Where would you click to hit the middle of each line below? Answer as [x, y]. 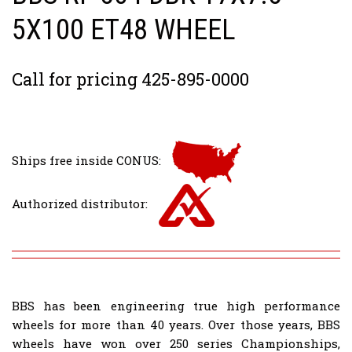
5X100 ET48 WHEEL [124, 30]
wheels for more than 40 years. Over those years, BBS [176, 325]
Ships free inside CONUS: [86, 161]
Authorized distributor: [80, 204]
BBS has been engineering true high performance [176, 306]
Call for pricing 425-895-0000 [130, 79]
